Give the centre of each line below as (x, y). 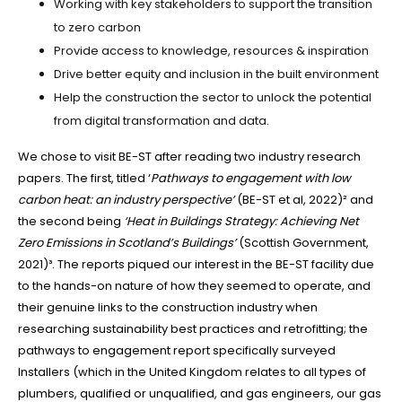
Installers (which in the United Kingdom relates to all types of (192, 372)
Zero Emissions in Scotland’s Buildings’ (128, 243)
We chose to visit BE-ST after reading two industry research (189, 157)
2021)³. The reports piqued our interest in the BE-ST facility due (196, 265)
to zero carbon (97, 28)
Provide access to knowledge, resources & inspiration (211, 51)
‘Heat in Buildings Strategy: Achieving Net (241, 222)
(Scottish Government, (304, 243)
